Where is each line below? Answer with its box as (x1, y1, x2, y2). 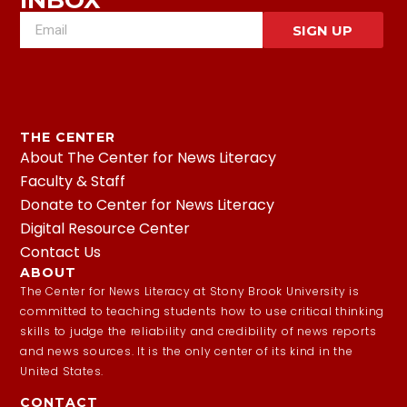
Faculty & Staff (20, 170, 126, 192)
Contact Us (20, 241, 102, 263)
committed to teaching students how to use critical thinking (20, 303, 385, 319)
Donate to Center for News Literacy (20, 194, 275, 215)
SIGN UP (293, 21, 353, 39)
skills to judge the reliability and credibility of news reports (20, 323, 377, 339)
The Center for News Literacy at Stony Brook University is (20, 283, 360, 299)
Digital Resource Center (20, 217, 191, 239)
